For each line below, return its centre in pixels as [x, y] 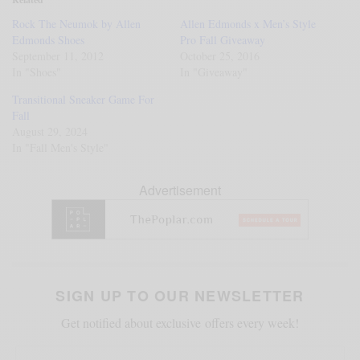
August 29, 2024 [50, 131]
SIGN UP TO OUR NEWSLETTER [180, 295]
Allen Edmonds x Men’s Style [248, 23]
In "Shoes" [37, 72]
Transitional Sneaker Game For [84, 99]
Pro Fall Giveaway [223, 39]
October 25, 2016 [220, 55]
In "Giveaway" [214, 72]
